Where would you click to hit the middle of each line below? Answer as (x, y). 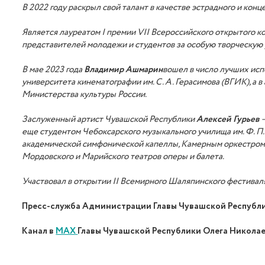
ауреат (77, 33)
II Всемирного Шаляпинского (170, 182)
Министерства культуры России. (85, 95)
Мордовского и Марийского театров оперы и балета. (123, 157)
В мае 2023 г (46, 70)
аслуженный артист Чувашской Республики (111, 120)
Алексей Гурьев (227, 120)
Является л (43, 33)
